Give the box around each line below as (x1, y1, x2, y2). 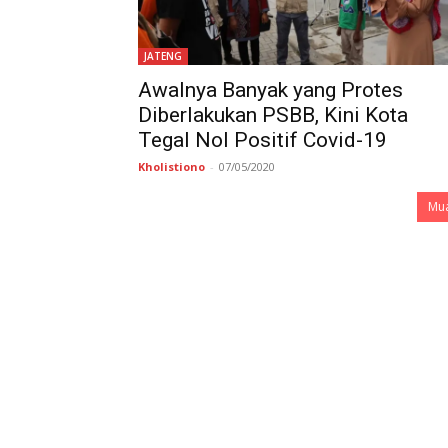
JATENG (144, 49, 182, 63)
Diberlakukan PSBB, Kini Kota (138, 103, 408, 127)
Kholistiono (138, 159, 205, 174)
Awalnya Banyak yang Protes (138, 78, 403, 102)
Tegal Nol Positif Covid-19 (138, 128, 387, 152)
